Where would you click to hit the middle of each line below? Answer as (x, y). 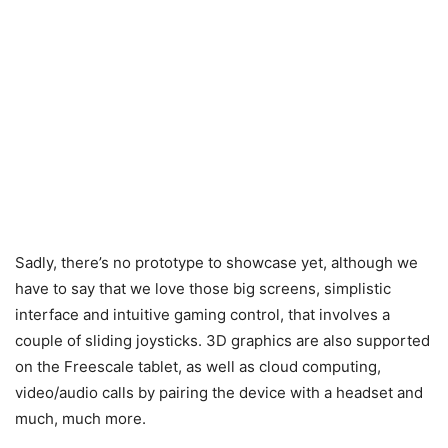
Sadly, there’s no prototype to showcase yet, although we (216, 262)
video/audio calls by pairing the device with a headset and (219, 392)
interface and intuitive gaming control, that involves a (202, 314)
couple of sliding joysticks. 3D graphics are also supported (222, 340)
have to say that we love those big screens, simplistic (203, 288)
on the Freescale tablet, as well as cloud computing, (198, 366)
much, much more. (80, 418)
